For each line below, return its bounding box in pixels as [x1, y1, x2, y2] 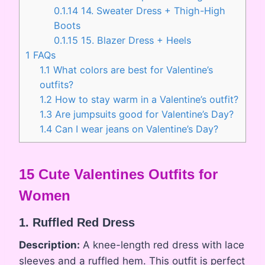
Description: [19, 239, 80, 251]
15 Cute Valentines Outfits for [19, 166, 218, 183]
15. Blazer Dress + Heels [78, 34, 192, 46]
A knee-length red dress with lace [80, 239, 244, 251]
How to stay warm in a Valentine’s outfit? [52, 93, 239, 105]
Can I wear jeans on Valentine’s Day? [52, 122, 219, 135]
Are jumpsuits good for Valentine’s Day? [52, 108, 234, 120]
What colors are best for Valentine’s [50, 63, 214, 76]
